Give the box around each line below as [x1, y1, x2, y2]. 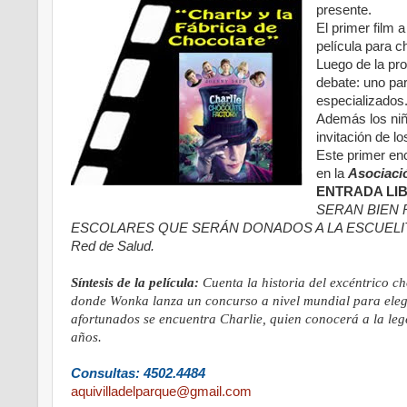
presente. [315, 3, 372, 18]
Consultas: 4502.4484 [71, 366, 205, 382]
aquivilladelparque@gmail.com [71, 384, 252, 400]
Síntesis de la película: [71, 275, 199, 291]
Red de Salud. [71, 239, 154, 254]
